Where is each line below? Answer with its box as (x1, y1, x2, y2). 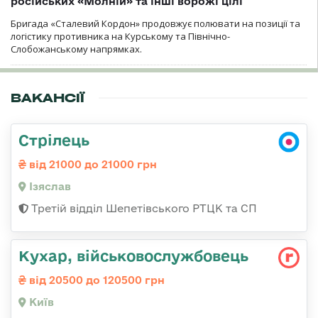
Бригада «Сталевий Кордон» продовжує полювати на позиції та (11, 16, 300, 30)
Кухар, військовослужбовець (18, 246, 248, 264)
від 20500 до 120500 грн (26, 273, 165, 286)
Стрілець (18, 131, 89, 148)
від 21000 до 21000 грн (26, 158, 157, 170)
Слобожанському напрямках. (11, 42, 142, 55)
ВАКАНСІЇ (11, 89, 84, 106)
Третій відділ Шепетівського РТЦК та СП (28, 202, 257, 214)
